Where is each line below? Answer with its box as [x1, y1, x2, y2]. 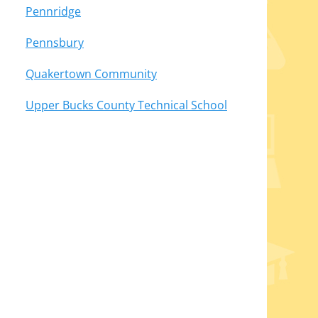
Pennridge [26, 4, 81, 19]
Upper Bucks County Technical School [26, 97, 227, 113]
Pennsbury [26, 35, 84, 50]
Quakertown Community [26, 66, 157, 82]
